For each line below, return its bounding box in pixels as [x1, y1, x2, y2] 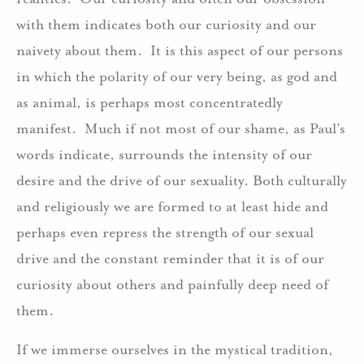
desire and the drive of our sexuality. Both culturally [16, 171, 347, 189]
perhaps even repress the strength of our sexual [16, 223, 314, 241]
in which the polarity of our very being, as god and [16, 67, 337, 85]
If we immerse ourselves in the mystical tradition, [16, 340, 333, 358]
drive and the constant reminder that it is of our [16, 249, 324, 267]
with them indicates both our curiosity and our [16, 15, 316, 33]
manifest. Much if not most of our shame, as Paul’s [16, 119, 345, 137]
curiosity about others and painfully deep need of [16, 275, 328, 293]
